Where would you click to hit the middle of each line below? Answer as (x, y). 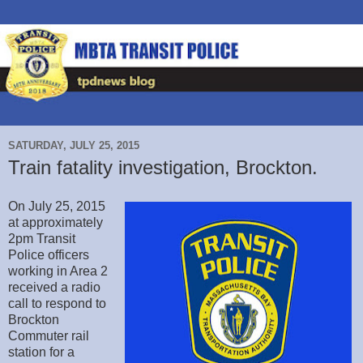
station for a (41, 352)
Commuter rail (49, 336)
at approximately (56, 223)
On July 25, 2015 (57, 207)
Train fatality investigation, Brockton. (163, 168)
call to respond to (57, 304)
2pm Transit (42, 239)
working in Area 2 (58, 271)
